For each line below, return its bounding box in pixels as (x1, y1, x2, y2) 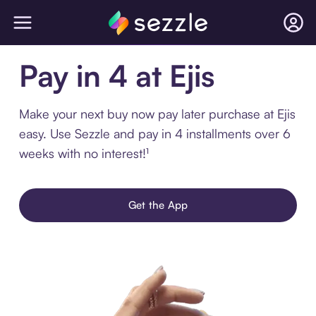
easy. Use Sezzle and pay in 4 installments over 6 (18, 126, 291, 141)
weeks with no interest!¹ (18, 145, 149, 161)
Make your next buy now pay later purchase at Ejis (18, 106, 296, 121)
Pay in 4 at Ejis (18, 57, 214, 94)
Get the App (128, 198, 188, 212)
